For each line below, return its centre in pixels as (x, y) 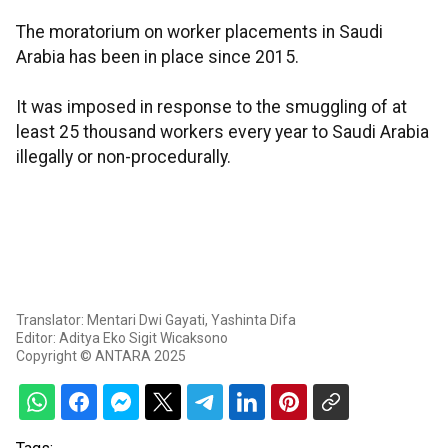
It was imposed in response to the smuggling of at (211, 107)
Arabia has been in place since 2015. (157, 57)
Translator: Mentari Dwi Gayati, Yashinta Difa (156, 320)
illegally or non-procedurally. (123, 157)
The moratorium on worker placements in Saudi (199, 32)
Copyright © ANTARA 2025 (101, 356)
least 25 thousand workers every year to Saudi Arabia (222, 132)
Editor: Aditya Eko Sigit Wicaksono (122, 338)
